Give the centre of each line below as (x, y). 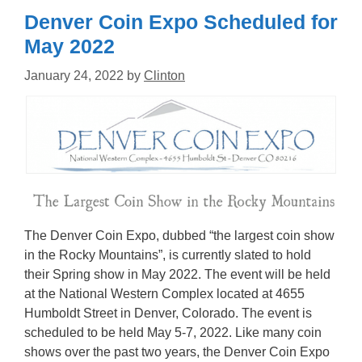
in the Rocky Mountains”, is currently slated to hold (168, 255)
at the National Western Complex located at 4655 (164, 294)
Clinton (164, 76)
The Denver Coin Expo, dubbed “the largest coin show (179, 236)
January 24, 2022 (74, 76)
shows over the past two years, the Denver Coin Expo (177, 352)
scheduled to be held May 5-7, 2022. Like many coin (173, 333)
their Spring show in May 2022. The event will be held (177, 275)
